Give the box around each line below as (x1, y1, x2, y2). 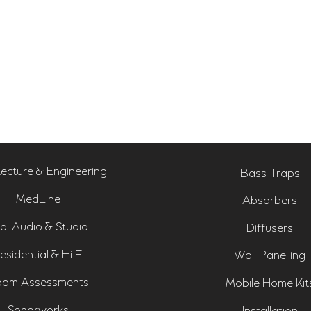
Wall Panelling (234, 249, 305, 263)
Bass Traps (239, 167, 300, 181)
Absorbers (242, 194, 297, 208)
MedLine (15, 192, 60, 207)
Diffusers (246, 221, 293, 236)
